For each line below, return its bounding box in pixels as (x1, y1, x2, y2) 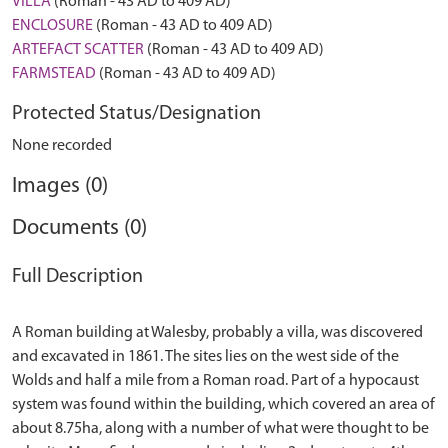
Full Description (12, 267, 143, 287)
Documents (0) (12, 217, 147, 240)
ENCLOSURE (12, 18, 93, 34)
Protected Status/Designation (12, 104, 261, 124)
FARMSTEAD (12, 66, 96, 82)
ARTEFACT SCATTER (12, 42, 144, 58)
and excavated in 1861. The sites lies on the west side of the (12, 349, 399, 365)
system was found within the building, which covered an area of (12, 397, 435, 413)
